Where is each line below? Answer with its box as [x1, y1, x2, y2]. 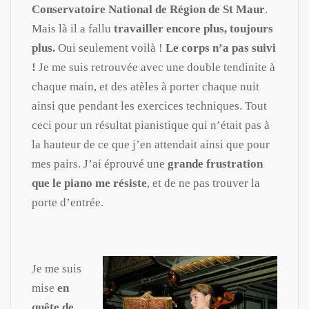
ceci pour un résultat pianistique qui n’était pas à [32, 118, 270, 132]
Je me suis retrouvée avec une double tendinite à [36, 60, 275, 74]
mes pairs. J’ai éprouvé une [32, 157, 168, 170]
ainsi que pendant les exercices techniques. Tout [32, 99, 267, 112]
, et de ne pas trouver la [147, 176, 260, 190]
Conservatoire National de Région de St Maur [32, 2, 265, 16]
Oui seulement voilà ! [55, 41, 166, 54]
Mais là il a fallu [32, 21, 114, 35]
